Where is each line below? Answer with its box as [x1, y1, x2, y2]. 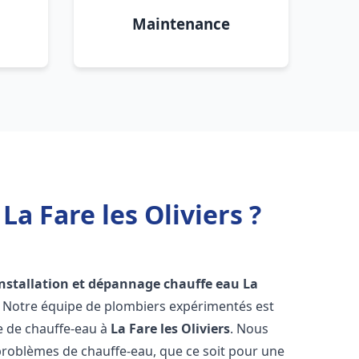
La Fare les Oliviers [111, 320, 231, 337]
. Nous [230, 320, 269, 337]
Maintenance [132, 14, 230, 34]
